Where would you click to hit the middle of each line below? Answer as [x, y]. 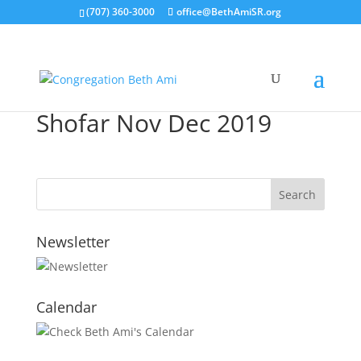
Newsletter [73, 242]
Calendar [66, 307]
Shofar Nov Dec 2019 [154, 123]
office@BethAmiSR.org [229, 12]
